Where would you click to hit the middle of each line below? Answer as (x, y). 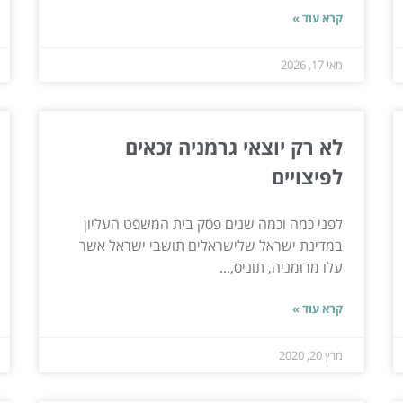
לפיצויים (308, 176)
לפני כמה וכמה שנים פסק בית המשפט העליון (214, 224)
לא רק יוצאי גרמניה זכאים (234, 146)
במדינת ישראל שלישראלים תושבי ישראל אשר (211, 245)
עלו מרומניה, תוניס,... (282, 267)
